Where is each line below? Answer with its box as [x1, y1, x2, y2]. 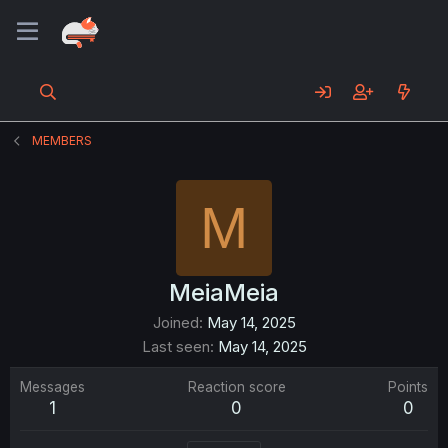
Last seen [141, 337, 210, 356]
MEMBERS [32, 133, 93, 148]
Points [388, 379, 428, 395]
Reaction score [187, 379, 286, 395]
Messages [20, 379, 85, 395]
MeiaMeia [169, 278, 279, 307]
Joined [152, 313, 199, 332]
